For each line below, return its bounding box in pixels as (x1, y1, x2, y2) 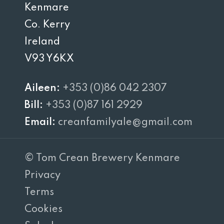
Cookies (24, 204, 62, 214)
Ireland (24, 37, 60, 47)
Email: (24, 117, 58, 128)
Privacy (24, 170, 60, 180)
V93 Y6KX (24, 54, 74, 64)
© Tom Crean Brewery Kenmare (24, 153, 180, 163)
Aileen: (24, 83, 60, 94)
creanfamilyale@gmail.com (58, 117, 193, 128)
